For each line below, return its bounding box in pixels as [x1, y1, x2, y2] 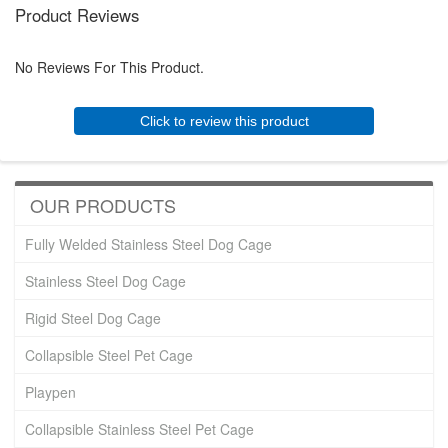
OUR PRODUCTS [30, 191, 176, 218]
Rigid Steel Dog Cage [25, 307, 161, 328]
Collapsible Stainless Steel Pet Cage [25, 418, 254, 439]
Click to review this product [139, 112, 309, 129]
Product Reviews [15, 2, 139, 27]
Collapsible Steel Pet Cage [25, 344, 193, 365]
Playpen [25, 381, 76, 402]
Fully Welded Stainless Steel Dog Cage [25, 233, 272, 254]
